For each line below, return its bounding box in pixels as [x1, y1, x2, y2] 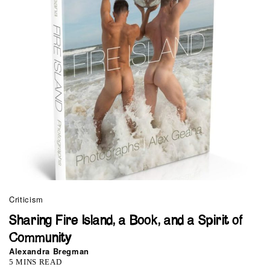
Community [9, 232, 72, 245]
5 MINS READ [9, 257, 62, 267]
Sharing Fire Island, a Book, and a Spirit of [9, 215, 243, 228]
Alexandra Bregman [9, 245, 90, 257]
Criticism [9, 193, 43, 206]
